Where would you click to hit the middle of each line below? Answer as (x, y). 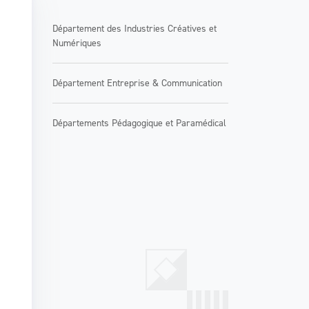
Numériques (78, 43)
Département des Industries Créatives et (134, 29)
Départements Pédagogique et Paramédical (139, 123)
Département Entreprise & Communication (137, 83)
